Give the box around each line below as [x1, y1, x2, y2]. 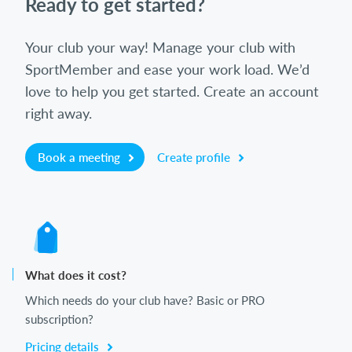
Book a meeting [38, 150, 123, 165]
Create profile [157, 150, 233, 165]
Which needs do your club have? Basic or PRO [25, 293, 265, 308]
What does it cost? [25, 268, 126, 283]
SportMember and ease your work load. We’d [25, 60, 310, 79]
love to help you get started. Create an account [25, 82, 318, 101]
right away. [25, 104, 92, 123]
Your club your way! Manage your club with [25, 38, 295, 57]
